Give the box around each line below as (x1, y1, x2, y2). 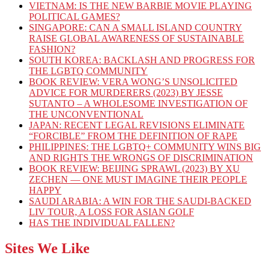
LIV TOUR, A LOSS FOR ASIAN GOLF (29, 207, 194, 218)
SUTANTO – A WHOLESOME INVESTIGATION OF (29, 98, 248, 109)
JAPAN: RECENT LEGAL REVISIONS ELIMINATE (29, 120, 245, 131)
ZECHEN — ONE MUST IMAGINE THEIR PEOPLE (29, 174, 247, 185)
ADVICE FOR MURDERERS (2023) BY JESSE (29, 87, 223, 98)
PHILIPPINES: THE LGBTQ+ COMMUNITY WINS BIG (29, 142, 261, 152)
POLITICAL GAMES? (29, 11, 120, 22)
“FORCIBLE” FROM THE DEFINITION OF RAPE (29, 131, 237, 142)
